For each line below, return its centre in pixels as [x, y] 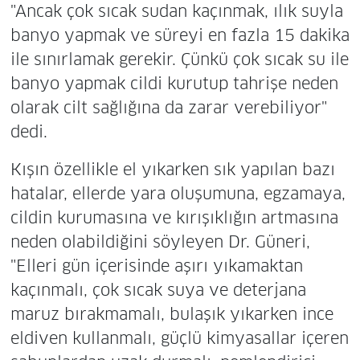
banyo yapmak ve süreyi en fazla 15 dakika [180, 35]
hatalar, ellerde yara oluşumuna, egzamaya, [178, 193]
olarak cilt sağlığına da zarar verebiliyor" [168, 107]
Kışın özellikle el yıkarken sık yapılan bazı [172, 169]
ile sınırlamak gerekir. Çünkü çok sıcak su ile [179, 59]
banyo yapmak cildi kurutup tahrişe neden [174, 83]
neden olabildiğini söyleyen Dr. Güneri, [160, 241]
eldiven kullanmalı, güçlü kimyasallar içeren [179, 338]
